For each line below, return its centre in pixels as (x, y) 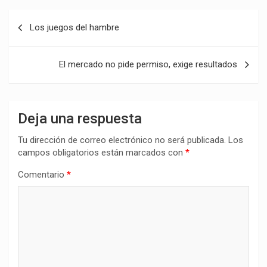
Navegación (48, 18)
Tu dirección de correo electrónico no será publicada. (122, 140)
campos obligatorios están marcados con (102, 153)
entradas (39, 56)
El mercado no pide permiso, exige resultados (148, 64)
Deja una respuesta (80, 119)
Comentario (42, 175)
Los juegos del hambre (74, 27)
